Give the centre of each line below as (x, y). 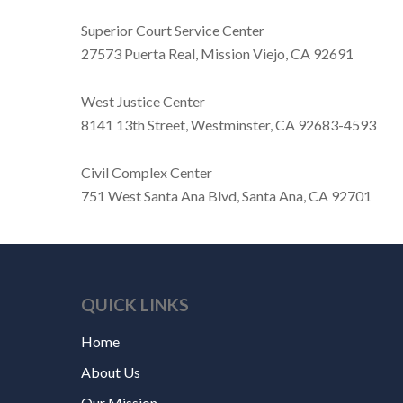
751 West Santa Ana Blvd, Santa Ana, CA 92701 (227, 195)
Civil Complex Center (147, 172)
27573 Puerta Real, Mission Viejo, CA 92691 (218, 53)
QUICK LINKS (135, 304)
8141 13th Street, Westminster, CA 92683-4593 (229, 124)
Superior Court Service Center (173, 30)
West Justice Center (143, 101)
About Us (111, 372)
